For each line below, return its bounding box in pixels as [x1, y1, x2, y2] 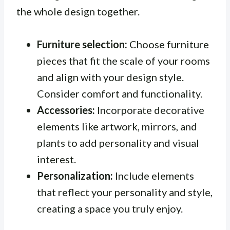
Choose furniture [127, 38, 209, 51]
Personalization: [37, 169, 113, 182]
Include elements [113, 169, 194, 182]
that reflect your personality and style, [37, 186, 213, 199]
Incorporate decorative [95, 104, 204, 117]
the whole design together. [16, 5, 140, 18]
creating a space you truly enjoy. [37, 202, 183, 215]
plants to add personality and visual [37, 137, 199, 149]
